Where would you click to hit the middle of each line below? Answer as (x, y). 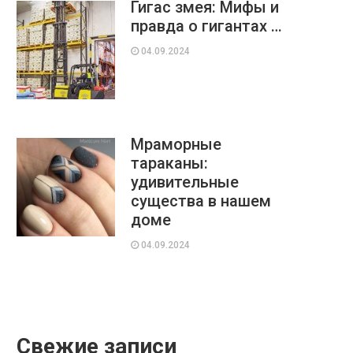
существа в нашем (201, 201)
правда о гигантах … (206, 26)
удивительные (185, 182)
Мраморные (176, 144)
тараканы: (169, 163)
